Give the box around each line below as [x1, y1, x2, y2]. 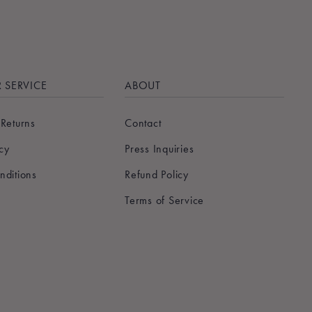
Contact [125, 116, 162, 131]
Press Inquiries [125, 141, 194, 157]
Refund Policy [125, 167, 189, 182]
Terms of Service [125, 193, 205, 208]
